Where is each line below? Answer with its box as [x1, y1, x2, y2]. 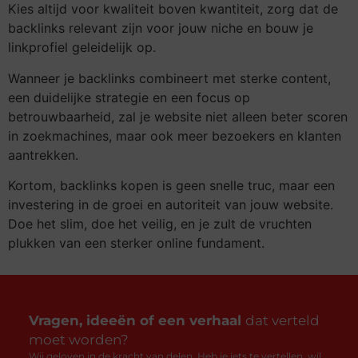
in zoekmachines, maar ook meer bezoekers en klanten [8, 127, 341, 144]
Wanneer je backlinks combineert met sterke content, [8, 70, 331, 86]
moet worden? [28, 332, 129, 348]
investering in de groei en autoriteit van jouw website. [8, 197, 333, 213]
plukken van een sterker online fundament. [8, 235, 265, 252]
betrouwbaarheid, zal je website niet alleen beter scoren [8, 108, 348, 125]
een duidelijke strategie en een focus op [8, 89, 250, 105]
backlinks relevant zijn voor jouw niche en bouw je [8, 20, 313, 37]
